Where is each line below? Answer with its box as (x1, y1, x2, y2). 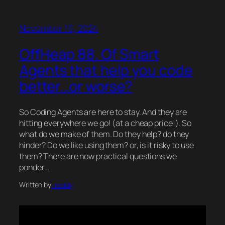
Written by (19, 179, 51, 189)
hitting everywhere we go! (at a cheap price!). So (19, 117, 192, 129)
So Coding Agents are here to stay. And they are (19, 106, 187, 118)
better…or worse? (19, 76, 133, 96)
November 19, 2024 (19, 21, 98, 35)
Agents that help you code (19, 60, 192, 80)
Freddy (51, 179, 73, 189)
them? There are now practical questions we (19, 150, 177, 162)
